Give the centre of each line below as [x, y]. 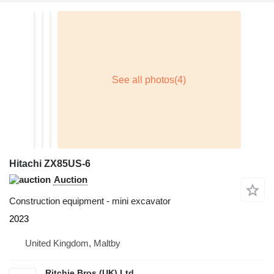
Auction [71, 180]
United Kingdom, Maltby [73, 243]
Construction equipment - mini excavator [90, 201]
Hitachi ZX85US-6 [50, 164]
